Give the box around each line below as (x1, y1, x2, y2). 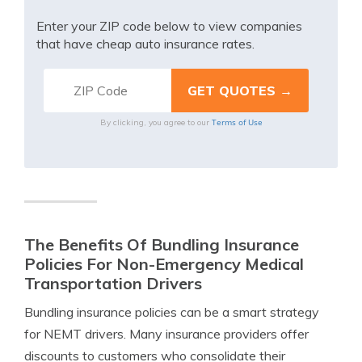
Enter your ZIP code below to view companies (36, 18, 302, 34)
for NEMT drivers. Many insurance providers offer (24, 326, 309, 342)
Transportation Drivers (24, 273, 202, 293)
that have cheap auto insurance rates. (36, 36, 255, 52)
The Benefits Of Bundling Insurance (24, 234, 299, 255)
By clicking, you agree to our (99, 117, 212, 128)
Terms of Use (211, 116, 263, 128)
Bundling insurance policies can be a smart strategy (24, 304, 319, 320)
